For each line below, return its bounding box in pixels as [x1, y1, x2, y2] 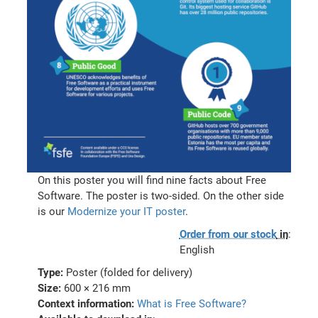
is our [38, 205, 68, 219]
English [179, 243, 214, 257]
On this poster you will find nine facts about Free [38, 174, 267, 187]
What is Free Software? [137, 297, 247, 311]
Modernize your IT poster [67, 205, 186, 219]
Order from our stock [179, 228, 277, 241]
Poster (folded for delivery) [66, 266, 193, 280]
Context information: [38, 297, 138, 311]
